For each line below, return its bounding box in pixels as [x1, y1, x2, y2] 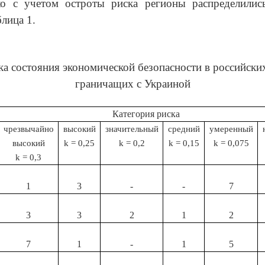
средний [167, 124, 200, 134]
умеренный [209, 124, 253, 134]
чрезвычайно [3, 124, 54, 134]
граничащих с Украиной [75, 77, 190, 90]
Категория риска [112, 109, 180, 119]
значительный [105, 124, 159, 134]
